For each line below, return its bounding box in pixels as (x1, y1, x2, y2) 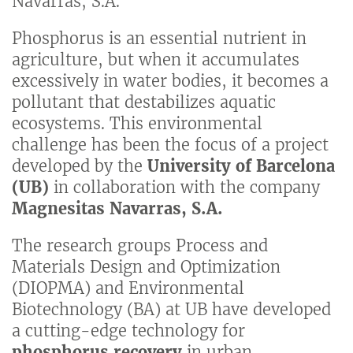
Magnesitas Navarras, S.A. (12, 199, 223, 219)
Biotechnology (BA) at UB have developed (12, 299, 331, 320)
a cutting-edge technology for (12, 321, 245, 341)
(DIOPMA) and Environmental (12, 278, 244, 299)
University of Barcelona (147, 156, 335, 176)
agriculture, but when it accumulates (12, 50, 299, 70)
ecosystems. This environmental (12, 113, 262, 134)
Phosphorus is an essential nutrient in (12, 28, 307, 49)
